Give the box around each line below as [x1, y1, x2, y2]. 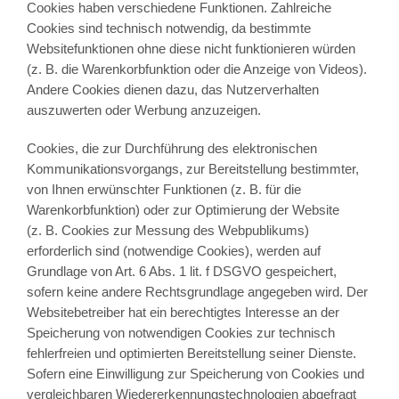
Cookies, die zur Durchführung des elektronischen [26, 141, 317, 157]
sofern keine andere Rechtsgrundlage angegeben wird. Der [26, 284, 368, 300]
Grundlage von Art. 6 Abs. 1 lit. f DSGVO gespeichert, [26, 264, 337, 280]
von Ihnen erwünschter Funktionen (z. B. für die [26, 182, 301, 198]
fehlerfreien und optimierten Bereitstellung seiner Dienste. [26, 346, 356, 362]
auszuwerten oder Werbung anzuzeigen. [26, 102, 261, 118]
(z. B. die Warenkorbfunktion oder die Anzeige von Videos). [26, 61, 367, 77]
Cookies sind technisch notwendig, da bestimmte [26, 20, 311, 37]
